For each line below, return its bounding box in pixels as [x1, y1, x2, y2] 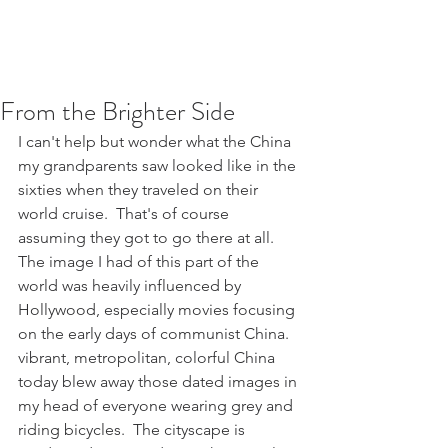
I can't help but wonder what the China [18, 132, 295, 151]
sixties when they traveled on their [18, 180, 262, 199]
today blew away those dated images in [18, 372, 301, 391]
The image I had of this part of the [18, 252, 263, 271]
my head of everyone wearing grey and [18, 396, 297, 415]
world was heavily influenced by [18, 276, 245, 295]
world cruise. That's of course [18, 204, 233, 223]
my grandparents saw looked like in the [18, 156, 300, 175]
